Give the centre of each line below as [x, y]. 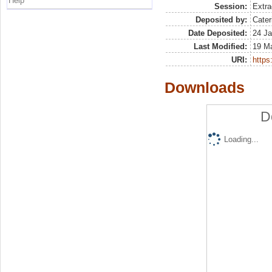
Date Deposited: [217, 33]
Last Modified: [220, 46]
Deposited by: [221, 19]
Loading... [241, 139]
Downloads [205, 87]
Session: [230, 6]
